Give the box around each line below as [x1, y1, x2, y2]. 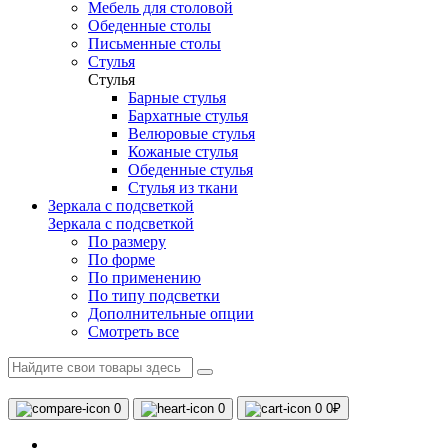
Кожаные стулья [128, 143, 238, 160]
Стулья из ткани [128, 179, 238, 196]
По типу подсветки [88, 287, 220, 304]
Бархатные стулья [128, 107, 248, 124]
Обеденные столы [88, 17, 211, 34]
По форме [88, 251, 155, 268]
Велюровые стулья [128, 125, 255, 142]
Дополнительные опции [88, 305, 254, 322]
